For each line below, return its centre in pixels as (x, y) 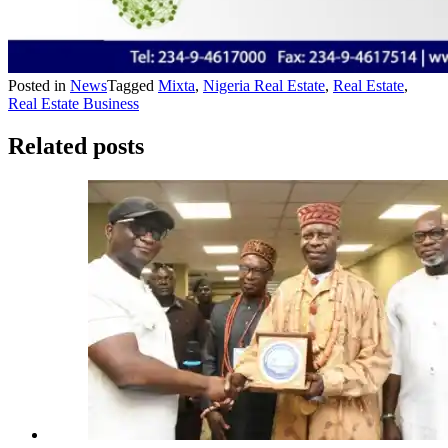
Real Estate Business (73, 103)
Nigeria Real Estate (264, 85)
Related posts (76, 145)
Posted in (39, 85)
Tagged (132, 85)
